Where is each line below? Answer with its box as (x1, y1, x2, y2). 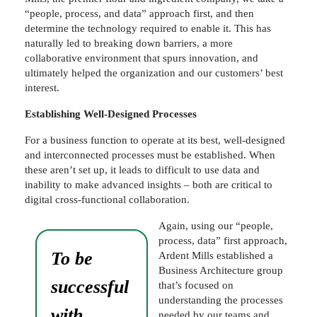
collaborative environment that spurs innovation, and (25, 52, 258, 64)
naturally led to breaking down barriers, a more (25, 37, 233, 49)
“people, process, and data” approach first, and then (25, 7, 254, 19)
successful (51, 276, 129, 297)
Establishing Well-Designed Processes (25, 108, 197, 120)
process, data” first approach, (158, 234, 287, 246)
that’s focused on (158, 279, 234, 291)
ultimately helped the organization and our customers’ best (25, 67, 283, 79)
